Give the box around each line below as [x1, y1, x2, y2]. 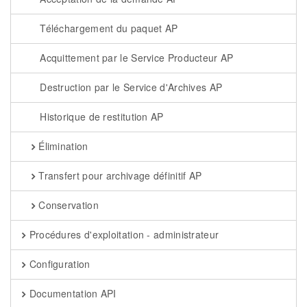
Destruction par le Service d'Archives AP [36, 80, 223, 94]
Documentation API [26, 286, 116, 300]
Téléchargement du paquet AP [36, 21, 178, 35]
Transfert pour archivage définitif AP [35, 169, 202, 182]
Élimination [35, 139, 88, 153]
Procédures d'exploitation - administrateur [26, 228, 219, 241]
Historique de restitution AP [36, 110, 164, 123]
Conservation [35, 198, 99, 212]
